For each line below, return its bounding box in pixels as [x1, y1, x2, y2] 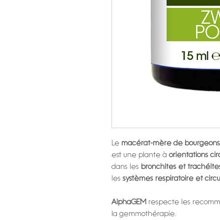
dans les [111, 164, 139, 170]
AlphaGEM [111, 199, 148, 206]
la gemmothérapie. [111, 211, 176, 218]
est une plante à [111, 152, 167, 159]
